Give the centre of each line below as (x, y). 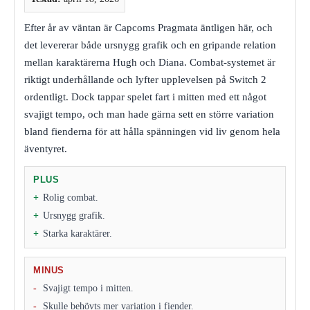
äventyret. (46, 148)
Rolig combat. (71, 197)
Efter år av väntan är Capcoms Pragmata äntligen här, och (148, 27)
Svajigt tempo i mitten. (88, 288)
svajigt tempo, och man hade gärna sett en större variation (149, 114)
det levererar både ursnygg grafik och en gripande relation (150, 45)
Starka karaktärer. (77, 233)
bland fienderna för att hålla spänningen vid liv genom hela (152, 131)
